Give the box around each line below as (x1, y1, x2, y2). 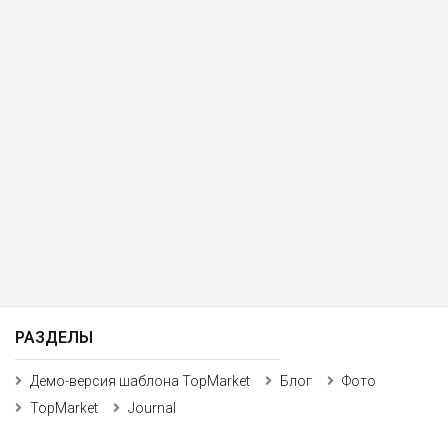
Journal (128, 400, 176, 416)
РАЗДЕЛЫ (15, 328, 93, 347)
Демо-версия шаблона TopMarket (30, 373, 250, 389)
